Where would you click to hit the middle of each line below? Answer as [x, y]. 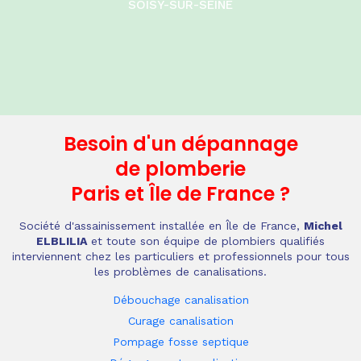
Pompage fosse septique [180, 342]
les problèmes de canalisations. [180, 272]
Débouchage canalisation [180, 300]
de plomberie [180, 169]
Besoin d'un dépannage [180, 144]
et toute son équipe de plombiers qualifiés [206, 241]
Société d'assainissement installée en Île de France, [161, 226]
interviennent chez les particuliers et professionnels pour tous [180, 256]
